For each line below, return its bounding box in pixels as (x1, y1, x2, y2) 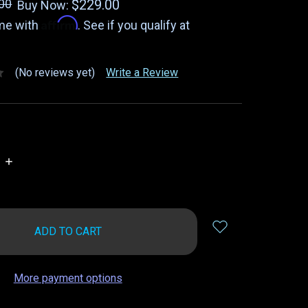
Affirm (41, 15, 78, 30)
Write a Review (106, 65, 179, 79)
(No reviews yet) (15, 65, 96, 79)
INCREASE (3, 154, 55, 168)
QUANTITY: (3, 167, 57, 181)
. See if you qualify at (78, 18, 190, 32)
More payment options (13, 271, 122, 285)
